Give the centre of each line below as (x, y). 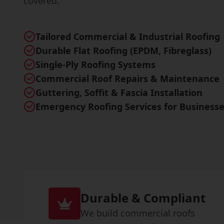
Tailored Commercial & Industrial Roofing (128, 36)
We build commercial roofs (138, 213)
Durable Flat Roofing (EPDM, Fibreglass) (123, 50)
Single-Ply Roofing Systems (95, 64)
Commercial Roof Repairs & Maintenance (127, 78)
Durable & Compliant (143, 198)
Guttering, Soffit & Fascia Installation (119, 92)
